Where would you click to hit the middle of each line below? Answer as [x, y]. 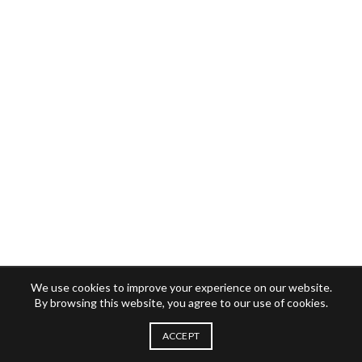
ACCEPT [181, 336]
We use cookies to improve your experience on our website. [181, 287]
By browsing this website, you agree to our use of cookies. [181, 303]
